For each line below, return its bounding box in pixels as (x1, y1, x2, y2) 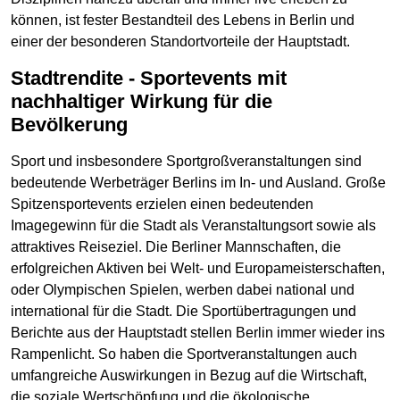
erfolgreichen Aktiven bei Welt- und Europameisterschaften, (11, 261, 385, 277)
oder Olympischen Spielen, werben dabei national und (11, 282, 354, 298)
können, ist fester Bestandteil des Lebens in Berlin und (11, 12, 354, 28)
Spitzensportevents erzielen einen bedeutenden (11, 196, 313, 212)
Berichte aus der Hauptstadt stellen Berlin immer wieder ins (11, 325, 385, 341)
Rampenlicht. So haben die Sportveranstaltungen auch (11, 346, 357, 362)
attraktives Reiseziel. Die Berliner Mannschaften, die (11, 239, 341, 255)
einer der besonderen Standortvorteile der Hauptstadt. (11, 33, 350, 49)
